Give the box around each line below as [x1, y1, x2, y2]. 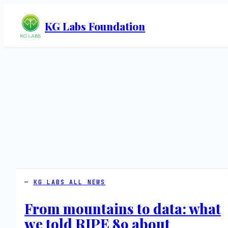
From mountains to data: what [24, 199, 221, 218]
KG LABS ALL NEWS [33, 178, 106, 186]
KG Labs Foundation [45, 18, 145, 33]
